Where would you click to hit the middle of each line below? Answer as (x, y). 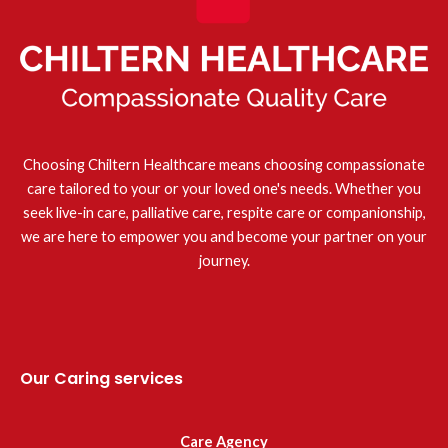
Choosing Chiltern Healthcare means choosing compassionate (224, 164)
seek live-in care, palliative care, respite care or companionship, (224, 212)
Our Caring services (101, 379)
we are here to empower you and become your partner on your (224, 236)
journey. (224, 260)
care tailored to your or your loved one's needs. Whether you (224, 188)
